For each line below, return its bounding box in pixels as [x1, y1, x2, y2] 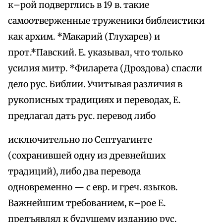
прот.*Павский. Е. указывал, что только [8, 47, 183, 58]
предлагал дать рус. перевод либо [8, 111, 156, 122]
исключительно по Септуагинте [8, 134, 152, 146]
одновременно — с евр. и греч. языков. [8, 182, 177, 193]
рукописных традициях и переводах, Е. [8, 95, 180, 106]
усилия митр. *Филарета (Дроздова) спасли [8, 63, 202, 74]
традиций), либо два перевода [8, 166, 141, 177]
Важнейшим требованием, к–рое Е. [8, 198, 166, 209]
